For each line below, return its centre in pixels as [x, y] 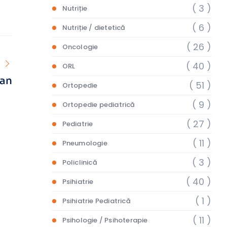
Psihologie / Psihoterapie [105, 220]
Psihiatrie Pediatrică [96, 201]
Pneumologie [85, 143]
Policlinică [80, 162]
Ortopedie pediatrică [99, 105]
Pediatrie [78, 124]
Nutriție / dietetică [94, 28]
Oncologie [80, 47]
